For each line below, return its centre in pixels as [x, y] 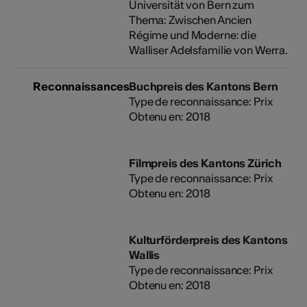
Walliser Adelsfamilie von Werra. [208, 50]
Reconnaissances [82, 86]
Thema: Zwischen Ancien [190, 20]
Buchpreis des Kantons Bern [203, 86]
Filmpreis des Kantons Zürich [205, 163]
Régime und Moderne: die [193, 35]
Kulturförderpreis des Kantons [208, 240]
